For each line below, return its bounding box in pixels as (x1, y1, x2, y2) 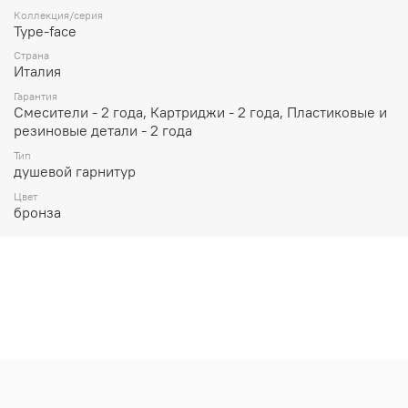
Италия (14, 62, 61, 81)
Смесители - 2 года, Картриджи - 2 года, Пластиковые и (14, 103, 387, 122)
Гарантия (14, 89, 57, 104)
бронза (14, 202, 61, 221)
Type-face (14, 21, 76, 40)
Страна (14, 48, 49, 63)
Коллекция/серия (14, 7, 103, 22)
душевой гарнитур (14, 161, 136, 180)
